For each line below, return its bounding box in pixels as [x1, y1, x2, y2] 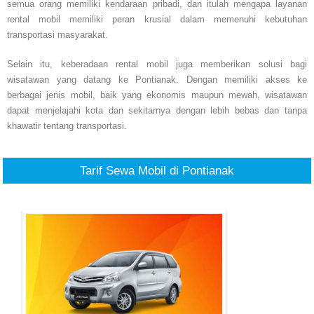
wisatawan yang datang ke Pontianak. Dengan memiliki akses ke [7, 74, 307, 86]
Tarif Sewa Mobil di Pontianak [80, 164, 234, 178]
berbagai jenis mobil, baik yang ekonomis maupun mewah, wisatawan [7, 90, 307, 101]
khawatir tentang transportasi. [7, 121, 127, 132]
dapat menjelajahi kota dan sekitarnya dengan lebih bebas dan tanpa [7, 105, 307, 116]
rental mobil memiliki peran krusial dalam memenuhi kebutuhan [7, 14, 307, 25]
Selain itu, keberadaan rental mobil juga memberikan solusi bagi [7, 59, 307, 70]
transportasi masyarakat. [7, 29, 108, 41]
